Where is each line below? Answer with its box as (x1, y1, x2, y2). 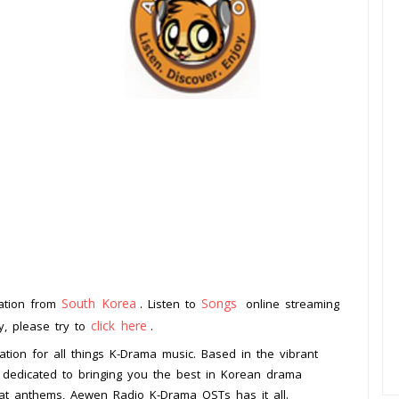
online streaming (240, 296, 339, 313)
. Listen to (140, 296, 201, 313)
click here (91, 317, 147, 335)
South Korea (61, 295, 136, 313)
